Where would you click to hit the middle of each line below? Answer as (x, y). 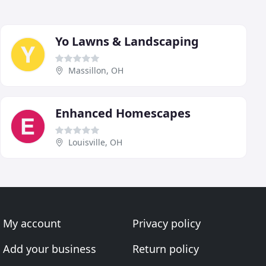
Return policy (165, 249)
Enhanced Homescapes (123, 113)
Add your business (50, 249)
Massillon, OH (96, 70)
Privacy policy (166, 223)
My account (32, 223)
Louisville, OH (95, 142)
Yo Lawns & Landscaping (127, 41)
